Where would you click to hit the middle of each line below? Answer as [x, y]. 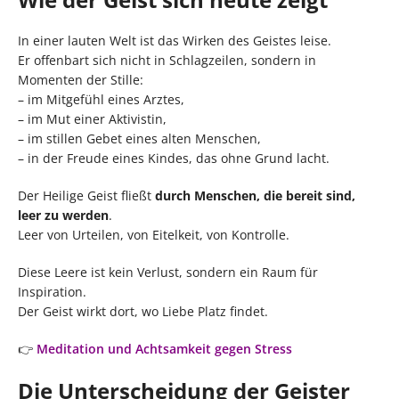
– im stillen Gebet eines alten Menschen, [139, 138]
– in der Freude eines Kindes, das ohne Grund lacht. [174, 158]
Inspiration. [52, 291]
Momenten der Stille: [81, 79]
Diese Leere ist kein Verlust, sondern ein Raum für [168, 272]
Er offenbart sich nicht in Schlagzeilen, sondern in [167, 60]
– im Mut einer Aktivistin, [92, 118]
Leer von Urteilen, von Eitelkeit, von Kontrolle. [154, 234]
